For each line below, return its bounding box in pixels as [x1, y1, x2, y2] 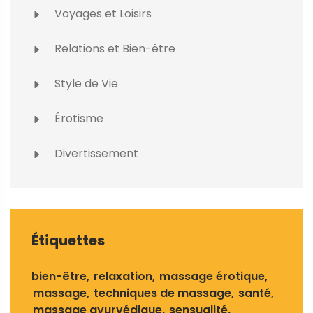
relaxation [94, 268, 152, 285]
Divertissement [52, 145, 138, 162]
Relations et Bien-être [52, 41, 175, 57]
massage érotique [159, 268, 265, 285]
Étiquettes [31, 231, 105, 251]
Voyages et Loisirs [52, 6, 152, 22]
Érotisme [52, 110, 103, 127]
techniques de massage [94, 285, 231, 302]
